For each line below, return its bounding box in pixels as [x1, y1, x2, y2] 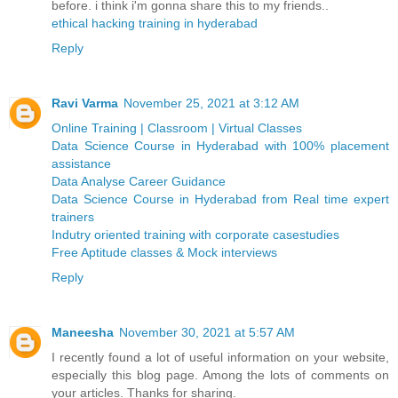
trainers [52, 209, 94, 224]
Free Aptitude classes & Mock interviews [52, 244, 277, 259]
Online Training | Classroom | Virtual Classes [52, 120, 302, 135]
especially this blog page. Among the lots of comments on [52, 367, 389, 382]
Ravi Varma [52, 95, 118, 110]
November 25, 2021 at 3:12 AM [123, 95, 299, 110]
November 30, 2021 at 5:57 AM [119, 324, 295, 339]
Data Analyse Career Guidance [52, 173, 226, 188]
